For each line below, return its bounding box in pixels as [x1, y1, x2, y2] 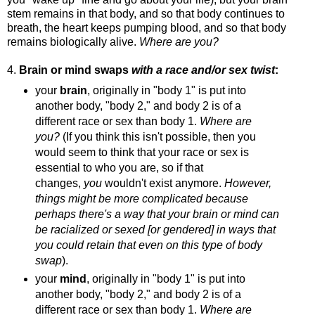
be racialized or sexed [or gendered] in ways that [34, 223, 276, 236]
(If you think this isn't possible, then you [62, 130, 256, 143]
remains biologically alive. [7, 36, 139, 49]
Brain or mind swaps [19, 64, 131, 77]
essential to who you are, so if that [34, 161, 203, 174]
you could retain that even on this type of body [34, 238, 262, 251]
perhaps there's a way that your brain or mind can [34, 207, 279, 220]
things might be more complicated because [34, 192, 248, 205]
